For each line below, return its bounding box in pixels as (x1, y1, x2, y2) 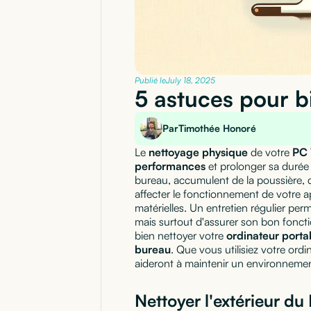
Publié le (135, 74, 166, 85)
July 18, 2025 (166, 74, 215, 85)
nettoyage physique (149, 144, 248, 159)
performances (135, 158, 205, 173)
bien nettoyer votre (135, 228, 226, 242)
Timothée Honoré (178, 121, 256, 134)
